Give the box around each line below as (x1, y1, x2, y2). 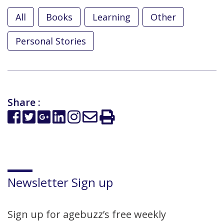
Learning (92, 11, 130, 23)
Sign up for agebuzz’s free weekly (7, 207, 166, 221)
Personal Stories (15, 35, 86, 47)
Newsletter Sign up (7, 174, 113, 191)
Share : (7, 95, 40, 109)
